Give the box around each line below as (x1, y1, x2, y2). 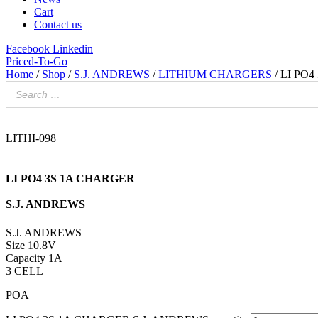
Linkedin (53, 43, 93, 55)
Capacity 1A (6, 251, 62, 264)
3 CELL (6, 264, 43, 277)
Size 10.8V (6, 238, 56, 251)
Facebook (6, 43, 50, 55)
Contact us (34, 18, 82, 31)
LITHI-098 (6, 132, 56, 144)
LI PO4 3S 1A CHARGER (6, 172, 135, 185)
